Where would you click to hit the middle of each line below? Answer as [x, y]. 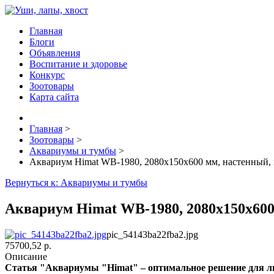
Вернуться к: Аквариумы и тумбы [76, 183]
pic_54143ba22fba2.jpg [152, 234]
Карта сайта [54, 97]
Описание [26, 256]
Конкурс [47, 75]
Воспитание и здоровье [78, 64]
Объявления [55, 53]
